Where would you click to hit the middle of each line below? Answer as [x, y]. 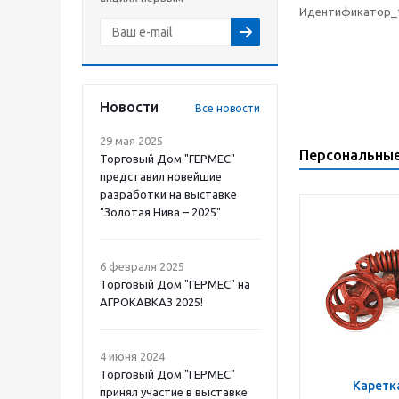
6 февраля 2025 [142, 266]
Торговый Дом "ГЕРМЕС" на [175, 284]
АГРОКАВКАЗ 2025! [151, 302]
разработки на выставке [168, 194]
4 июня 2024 [132, 356]
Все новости [228, 108]
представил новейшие [161, 176]
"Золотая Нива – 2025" [160, 212]
